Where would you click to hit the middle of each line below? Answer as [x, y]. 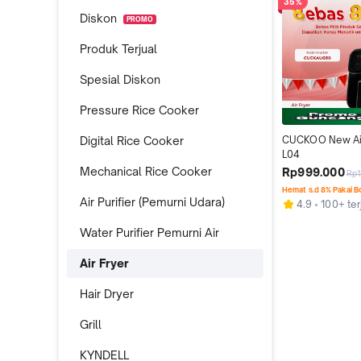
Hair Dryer [107, 294]
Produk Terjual [118, 49]
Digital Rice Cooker [132, 141]
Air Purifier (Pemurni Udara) [152, 202]
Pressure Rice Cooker [139, 110]
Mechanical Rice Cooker [146, 171]
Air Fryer [104, 263]
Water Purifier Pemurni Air [149, 232]
